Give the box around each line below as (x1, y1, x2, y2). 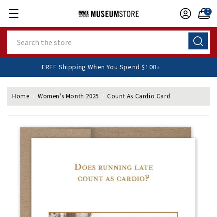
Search (7, 31, 30, 40)
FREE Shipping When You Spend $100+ (51, 62, 170, 71)
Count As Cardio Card (107, 92, 170, 100)
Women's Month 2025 (37, 92, 99, 100)
